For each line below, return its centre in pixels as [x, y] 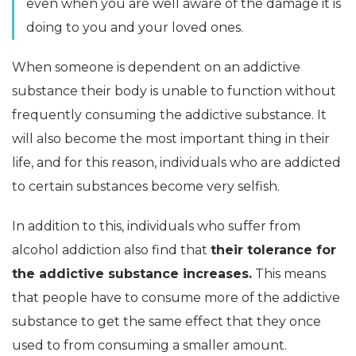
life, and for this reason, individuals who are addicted [176, 162]
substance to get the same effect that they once [166, 321]
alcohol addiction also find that [111, 250]
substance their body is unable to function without [174, 91]
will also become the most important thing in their [171, 138]
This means [289, 273]
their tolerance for [273, 250]
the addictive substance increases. [132, 273]
